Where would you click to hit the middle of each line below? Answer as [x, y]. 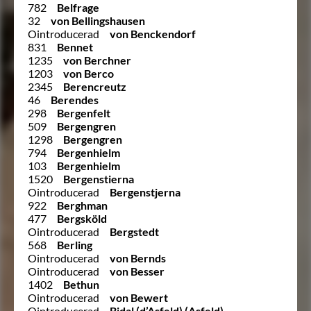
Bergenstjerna [145, 192]
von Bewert [139, 297]
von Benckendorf [153, 33]
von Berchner [97, 60]
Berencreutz [95, 86]
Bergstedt [134, 231]
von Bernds [138, 258]
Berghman [82, 205]
